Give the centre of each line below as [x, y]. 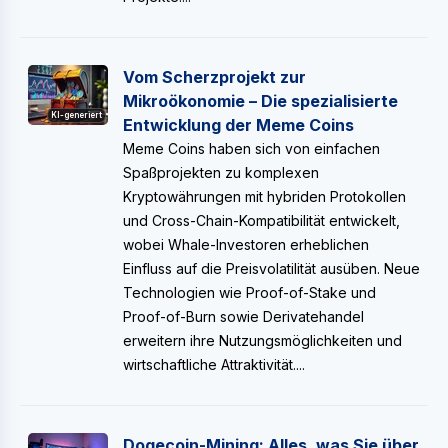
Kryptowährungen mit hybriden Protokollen [264, 196]
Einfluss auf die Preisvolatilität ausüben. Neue [271, 268]
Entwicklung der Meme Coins [238, 125]
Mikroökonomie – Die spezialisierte [260, 101]
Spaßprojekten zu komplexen [221, 172]
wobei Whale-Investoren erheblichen [246, 244]
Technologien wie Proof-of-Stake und [249, 292]
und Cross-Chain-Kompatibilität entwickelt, [261, 220]
